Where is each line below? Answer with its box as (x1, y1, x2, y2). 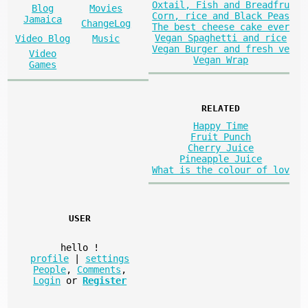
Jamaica (23, 13, 63, 25)
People (33, 264, 67, 276)
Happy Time (193, 120, 249, 132)
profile (30, 253, 69, 265)
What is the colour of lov (152, 164, 290, 176)
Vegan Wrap (193, 54, 249, 65)
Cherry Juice (188, 142, 254, 154)
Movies (89, 2, 123, 14)
